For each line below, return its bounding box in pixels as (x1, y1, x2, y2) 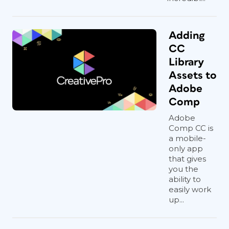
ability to (169, 174, 201, 184)
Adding (169, 30, 205, 41)
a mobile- (169, 133, 206, 143)
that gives (169, 154, 206, 164)
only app (169, 144, 203, 153)
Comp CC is (169, 123, 213, 133)
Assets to (169, 70, 217, 81)
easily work (169, 185, 211, 194)
